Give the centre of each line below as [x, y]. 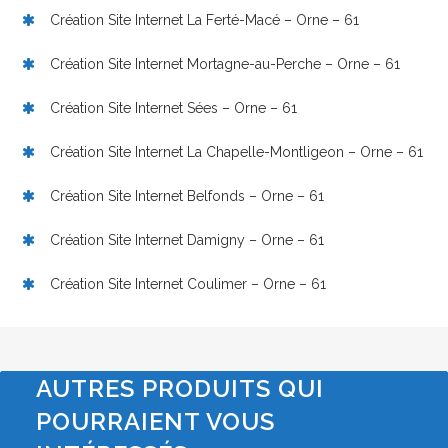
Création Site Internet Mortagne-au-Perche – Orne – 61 [225, 64]
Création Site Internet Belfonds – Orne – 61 [187, 196]
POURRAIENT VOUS [155, 422]
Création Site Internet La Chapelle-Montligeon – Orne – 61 [236, 152]
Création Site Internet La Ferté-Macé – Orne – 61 [204, 20]
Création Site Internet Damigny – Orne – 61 [187, 240]
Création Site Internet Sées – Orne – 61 [173, 108]
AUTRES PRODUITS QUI [180, 389]
